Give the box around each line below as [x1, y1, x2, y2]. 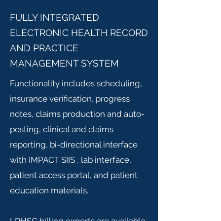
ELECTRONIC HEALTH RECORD [10, 27, 148, 38]
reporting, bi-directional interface [10, 140, 138, 149]
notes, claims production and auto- [10, 109, 145, 119]
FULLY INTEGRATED [10, 12, 99, 23]
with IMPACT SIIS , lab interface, [10, 155, 131, 165]
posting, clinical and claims [10, 124, 113, 134]
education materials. [10, 185, 88, 195]
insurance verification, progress [10, 94, 130, 104]
